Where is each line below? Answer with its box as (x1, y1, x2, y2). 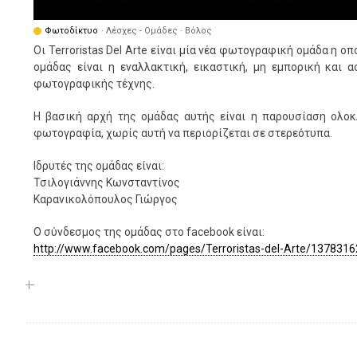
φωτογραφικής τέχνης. (33, 77, 155, 90)
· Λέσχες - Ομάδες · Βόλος (101, 25, 212, 36)
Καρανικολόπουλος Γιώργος (33, 193, 178, 206)
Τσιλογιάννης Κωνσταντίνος (33, 176, 180, 189)
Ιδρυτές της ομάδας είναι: (33, 159, 164, 172)
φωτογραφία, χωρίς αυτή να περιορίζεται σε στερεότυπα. (33, 127, 332, 139)
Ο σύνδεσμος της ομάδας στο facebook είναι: (33, 226, 265, 238)
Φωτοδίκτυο (45, 25, 98, 36)
